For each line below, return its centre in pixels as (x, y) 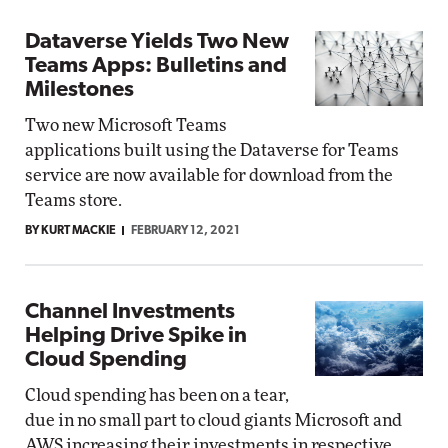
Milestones (79, 90)
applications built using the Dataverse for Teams (212, 150)
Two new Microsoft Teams (126, 125)
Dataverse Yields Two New (157, 42)
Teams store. (73, 200)
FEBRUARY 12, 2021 (185, 231)
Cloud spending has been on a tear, (157, 395)
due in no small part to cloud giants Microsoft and (213, 420)
